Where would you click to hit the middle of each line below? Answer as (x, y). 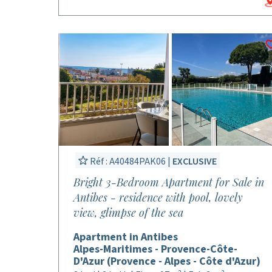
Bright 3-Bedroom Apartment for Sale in (169, 182)
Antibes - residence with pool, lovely (158, 197)
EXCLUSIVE (195, 161)
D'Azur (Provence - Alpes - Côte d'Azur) (167, 261)
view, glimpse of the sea (128, 212)
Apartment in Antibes (126, 237)
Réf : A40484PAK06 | (130, 161)
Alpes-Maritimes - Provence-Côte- (155, 249)
